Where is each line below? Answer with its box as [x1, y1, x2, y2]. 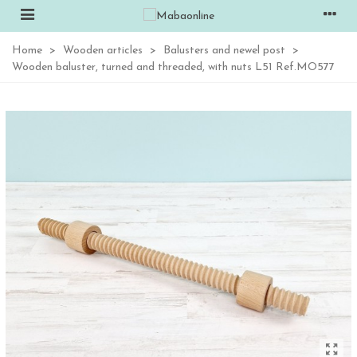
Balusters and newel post [163, 45, 285, 57]
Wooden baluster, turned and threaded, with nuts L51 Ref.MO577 [12, 61, 335, 73]
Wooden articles [63, 45, 143, 57]
